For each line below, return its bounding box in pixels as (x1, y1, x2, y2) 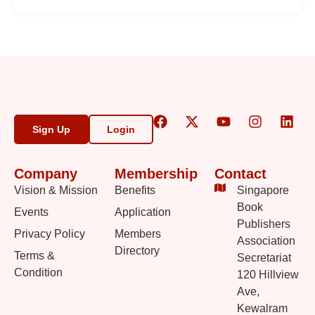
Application (114, 206, 171, 219)
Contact (214, 166, 267, 182)
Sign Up (32, 124, 70, 136)
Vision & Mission (14, 184, 98, 197)
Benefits (114, 184, 155, 197)
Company (14, 166, 77, 182)
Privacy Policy (14, 228, 85, 240)
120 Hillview (237, 269, 300, 281)
